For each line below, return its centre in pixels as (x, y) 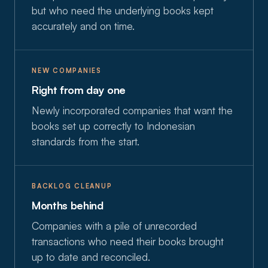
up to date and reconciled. (91, 257)
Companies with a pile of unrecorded (114, 226)
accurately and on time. (83, 26)
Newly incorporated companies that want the (132, 110)
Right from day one (79, 90)
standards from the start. (86, 141)
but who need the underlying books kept (123, 10)
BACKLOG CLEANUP (72, 186)
